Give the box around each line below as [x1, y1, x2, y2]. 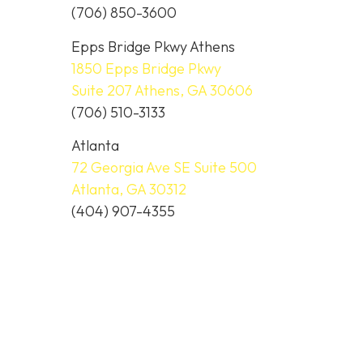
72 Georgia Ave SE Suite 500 [71, 158, 257, 177]
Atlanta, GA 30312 [71, 180, 186, 199]
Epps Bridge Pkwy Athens [71, 36, 235, 56]
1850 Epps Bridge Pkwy [71, 58, 221, 78]
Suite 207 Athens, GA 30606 [71, 80, 253, 100]
